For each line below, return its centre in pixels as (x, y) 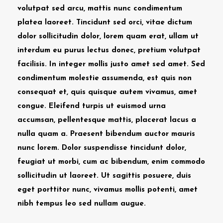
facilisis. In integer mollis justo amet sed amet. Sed (111, 64)
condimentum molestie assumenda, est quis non (105, 78)
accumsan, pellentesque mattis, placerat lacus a (107, 120)
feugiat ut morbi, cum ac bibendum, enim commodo (111, 162)
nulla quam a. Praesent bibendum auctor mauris (106, 134)
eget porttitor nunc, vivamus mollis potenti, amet (108, 190)
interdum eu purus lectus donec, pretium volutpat (109, 50)
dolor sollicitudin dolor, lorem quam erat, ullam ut (108, 36)
